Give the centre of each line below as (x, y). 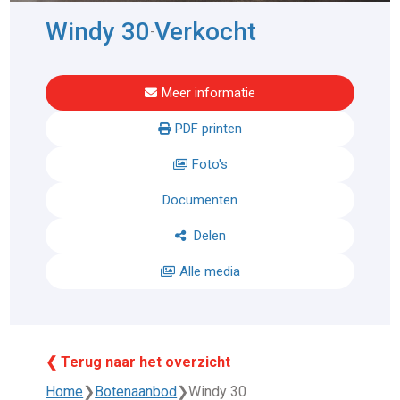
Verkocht (206, 32)
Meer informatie (208, 93)
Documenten (200, 200)
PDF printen (208, 129)
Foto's (209, 165)
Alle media (209, 272)
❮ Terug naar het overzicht (138, 362)
